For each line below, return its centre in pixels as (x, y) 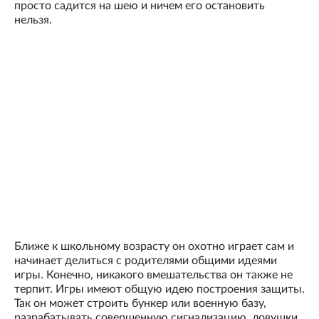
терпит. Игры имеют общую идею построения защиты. (159, 289)
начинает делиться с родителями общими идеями (146, 261)
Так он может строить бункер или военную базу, (140, 304)
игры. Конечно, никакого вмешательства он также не (153, 275)
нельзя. (33, 20)
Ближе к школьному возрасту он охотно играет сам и (154, 247)
